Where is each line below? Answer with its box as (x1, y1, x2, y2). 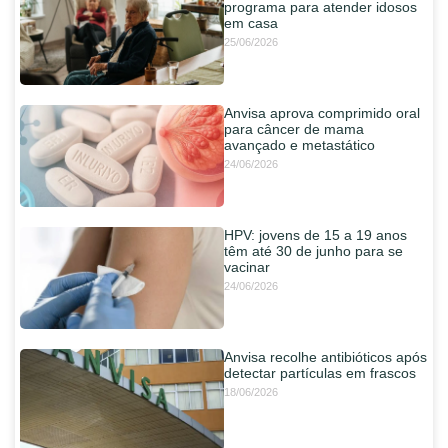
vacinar (224, 259, 270, 276)
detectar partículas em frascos (224, 365, 416, 382)
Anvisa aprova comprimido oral (224, 105, 420, 122)
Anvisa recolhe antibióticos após (224, 349, 427, 366)
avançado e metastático (224, 137, 375, 154)
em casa (224, 15, 278, 32)
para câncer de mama (224, 121, 364, 138)
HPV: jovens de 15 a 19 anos (224, 227, 407, 244)
